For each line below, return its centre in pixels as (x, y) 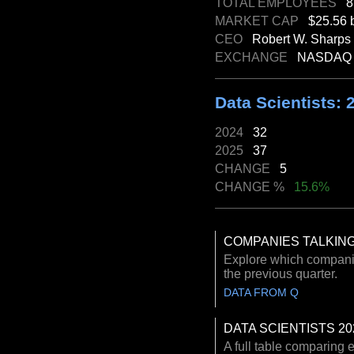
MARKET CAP (262, 21)
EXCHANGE (256, 57)
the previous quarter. (281, 274)
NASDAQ (324, 57)
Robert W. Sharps (301, 39)
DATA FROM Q (261, 293)
